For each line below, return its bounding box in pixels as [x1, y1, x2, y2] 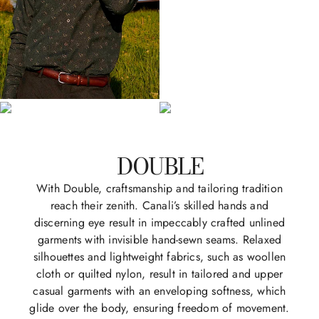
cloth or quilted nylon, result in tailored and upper [36, 266, 283, 283]
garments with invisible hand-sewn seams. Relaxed [37, 231, 282, 249]
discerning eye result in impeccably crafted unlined [33, 214, 286, 231]
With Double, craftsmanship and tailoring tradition [36, 180, 283, 197]
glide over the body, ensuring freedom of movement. [29, 300, 290, 317]
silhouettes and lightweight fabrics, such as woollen [33, 249, 286, 266]
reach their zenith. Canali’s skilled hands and [50, 197, 269, 214]
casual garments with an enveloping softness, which [33, 283, 286, 300]
